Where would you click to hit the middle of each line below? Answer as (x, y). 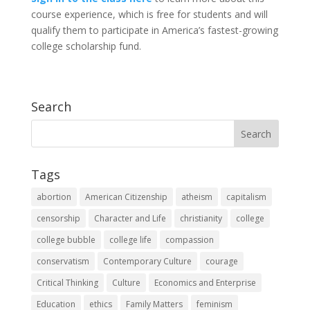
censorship (58, 219)
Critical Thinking (67, 283)
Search (51, 107)
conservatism (63, 262)
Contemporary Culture (147, 262)
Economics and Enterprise (205, 283)
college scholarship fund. (86, 46)
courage (221, 262)
